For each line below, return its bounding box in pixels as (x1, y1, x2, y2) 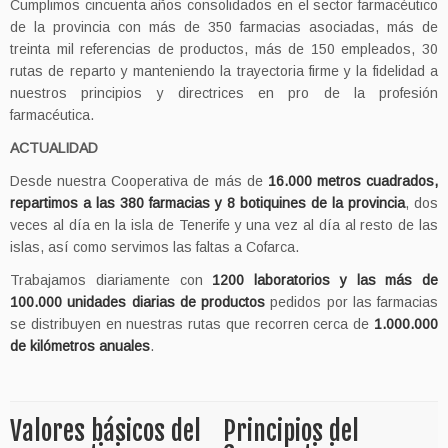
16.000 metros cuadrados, (267, 173, 438, 189)
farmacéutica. (10, 107, 94, 123)
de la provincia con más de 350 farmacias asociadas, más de (10, 19, 438, 35)
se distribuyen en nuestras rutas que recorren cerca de (10, 316, 374, 332)
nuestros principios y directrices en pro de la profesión (10, 85, 438, 101)
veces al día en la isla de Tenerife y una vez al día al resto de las (10, 217, 438, 233)
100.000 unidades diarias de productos (10, 294, 265, 310)
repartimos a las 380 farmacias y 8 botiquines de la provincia (10, 195, 405, 211)
